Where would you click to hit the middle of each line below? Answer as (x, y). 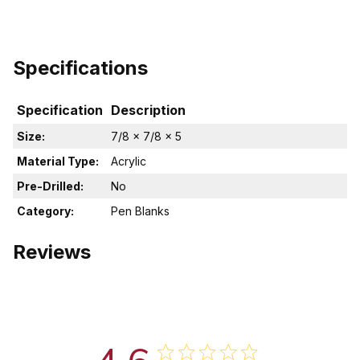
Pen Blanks (140, 211)
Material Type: (58, 162)
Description (148, 110)
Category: (45, 211)
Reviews (52, 252)
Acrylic (129, 162)
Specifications (80, 68)
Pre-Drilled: (50, 186)
